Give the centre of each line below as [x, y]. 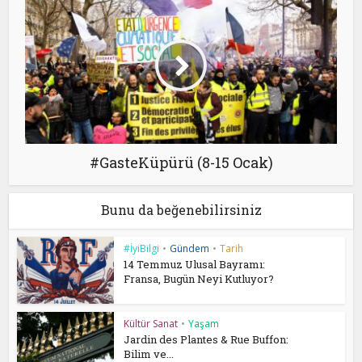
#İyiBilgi [142, 249]
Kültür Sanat [151, 323]
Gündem [190, 249]
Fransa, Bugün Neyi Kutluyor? [199, 279]
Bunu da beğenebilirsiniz [181, 210]
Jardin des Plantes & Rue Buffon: [206, 339]
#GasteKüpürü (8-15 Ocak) [181, 163]
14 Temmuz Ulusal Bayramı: [195, 265]
